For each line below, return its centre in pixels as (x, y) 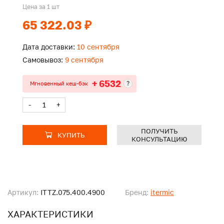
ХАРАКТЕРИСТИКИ (50, 214)
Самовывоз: (43, 59)
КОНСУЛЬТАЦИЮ (159, 139)
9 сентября (83, 59)
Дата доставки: (49, 46)
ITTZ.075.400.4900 (72, 192)
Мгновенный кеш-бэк (59, 83)
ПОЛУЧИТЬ (159, 131)
